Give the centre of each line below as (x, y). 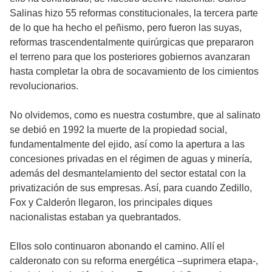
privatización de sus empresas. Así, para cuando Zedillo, (131, 188)
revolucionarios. (44, 86)
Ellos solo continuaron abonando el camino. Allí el (117, 246)
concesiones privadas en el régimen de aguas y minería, (131, 159)
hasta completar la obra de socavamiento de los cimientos (134, 72)
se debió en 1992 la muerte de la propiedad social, (118, 130)
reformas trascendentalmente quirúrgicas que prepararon (132, 42)
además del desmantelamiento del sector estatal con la (128, 174)
